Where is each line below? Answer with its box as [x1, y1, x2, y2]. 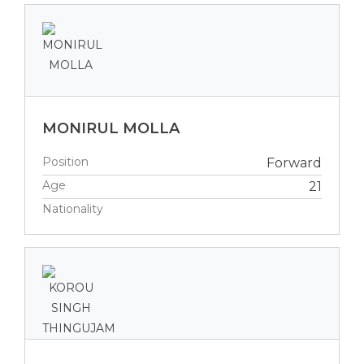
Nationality [42, 201, 103, 216]
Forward [266, 154, 322, 171]
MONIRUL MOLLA [42, 119, 180, 137]
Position [42, 154, 89, 169]
